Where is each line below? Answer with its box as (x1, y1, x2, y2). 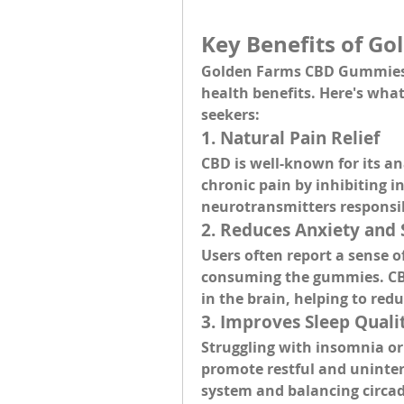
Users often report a (201, 245, 348, 265)
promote (201, 359, 267, 379)
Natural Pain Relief (220, 126, 380, 150)
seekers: (201, 105, 260, 124)
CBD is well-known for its (201, 153, 384, 173)
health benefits (201, 83, 311, 103)
